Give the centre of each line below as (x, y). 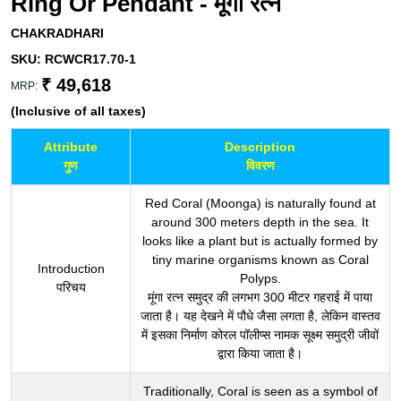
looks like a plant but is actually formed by (260, 241)
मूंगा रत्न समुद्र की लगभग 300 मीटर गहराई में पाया (260, 298)
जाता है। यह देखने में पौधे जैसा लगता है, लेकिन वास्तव (260, 316)
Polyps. (260, 279)
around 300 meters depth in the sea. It (260, 222)
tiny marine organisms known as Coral (260, 260)
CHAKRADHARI (57, 34)
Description (260, 147)
